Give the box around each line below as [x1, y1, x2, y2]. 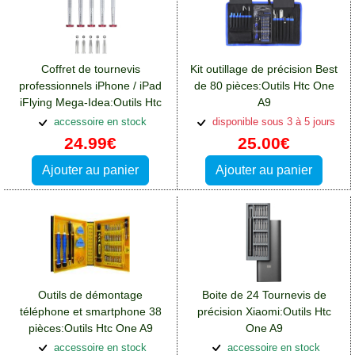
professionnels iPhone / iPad [19, 79, 162, 93]
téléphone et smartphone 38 [19, 304, 162, 318]
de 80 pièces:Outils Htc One [193, 79, 334, 93]
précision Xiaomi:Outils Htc [197, 304, 331, 318]
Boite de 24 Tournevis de [201, 288, 326, 301]
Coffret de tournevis [40, 63, 140, 76]
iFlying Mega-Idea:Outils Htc [19, 96, 162, 109]
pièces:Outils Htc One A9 [28, 321, 153, 334]
